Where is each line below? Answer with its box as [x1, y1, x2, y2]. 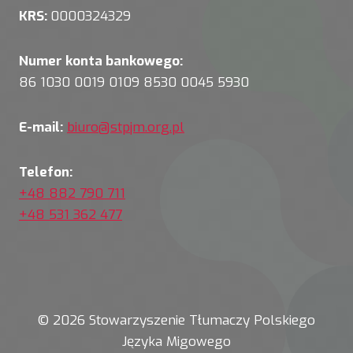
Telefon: [19, 163, 72, 181]
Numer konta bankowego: [19, 52, 183, 70]
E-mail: [19, 118, 63, 136]
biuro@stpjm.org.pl [67, 118, 184, 136]
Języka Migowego [122, 333, 231, 351]
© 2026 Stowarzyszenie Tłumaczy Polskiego [38, 311, 315, 329]
